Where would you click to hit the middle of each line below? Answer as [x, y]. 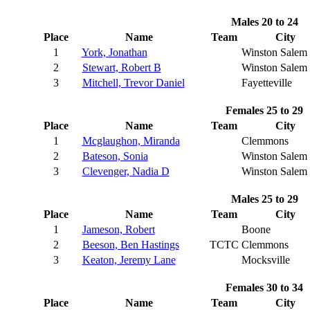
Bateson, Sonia [115, 156]
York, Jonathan [114, 52]
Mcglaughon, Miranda [131, 141]
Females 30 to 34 [264, 288]
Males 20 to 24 [264, 22]
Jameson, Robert [118, 229]
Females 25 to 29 [264, 110]
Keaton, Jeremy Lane [129, 260]
